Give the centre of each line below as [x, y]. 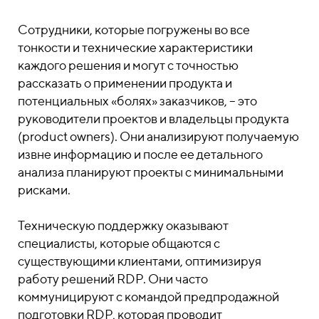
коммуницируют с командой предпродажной [148, 297]
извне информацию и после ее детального [140, 154]
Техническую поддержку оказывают [123, 225]
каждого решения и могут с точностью [128, 65]
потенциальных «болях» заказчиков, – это [137, 101]
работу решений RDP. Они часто [113, 279]
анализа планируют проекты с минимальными [151, 172]
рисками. [44, 190]
